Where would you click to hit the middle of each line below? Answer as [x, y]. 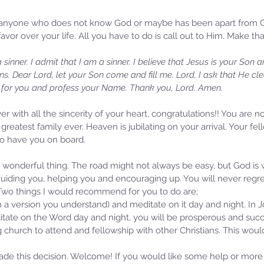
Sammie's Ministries [98, 158]
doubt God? [94, 216]
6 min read [130, 168]
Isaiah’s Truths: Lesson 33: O [133, 187]
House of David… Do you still [135, 202]
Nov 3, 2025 [83, 168]
